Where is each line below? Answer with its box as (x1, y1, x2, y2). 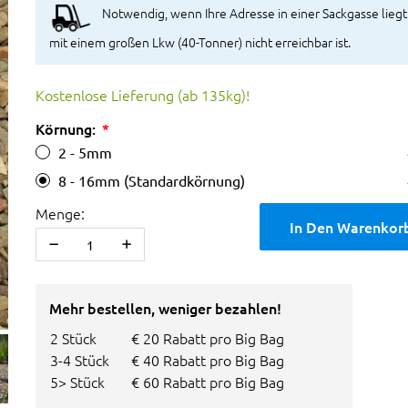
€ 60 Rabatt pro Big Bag (131, 372, 284, 393)
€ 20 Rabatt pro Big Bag (131, 328, 284, 349)
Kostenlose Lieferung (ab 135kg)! (36, 85, 250, 106)
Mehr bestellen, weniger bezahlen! (49, 298, 281, 319)
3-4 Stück (50, 350, 109, 371)
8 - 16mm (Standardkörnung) (58, 171, 245, 190)
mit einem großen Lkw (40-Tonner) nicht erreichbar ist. (49, 33, 351, 52)
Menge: (36, 203, 85, 224)
